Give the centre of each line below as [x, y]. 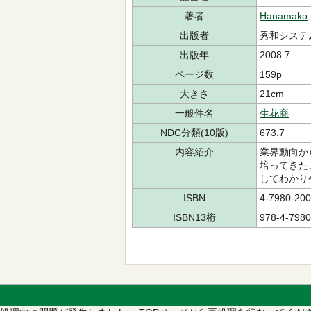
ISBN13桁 [194, 217]
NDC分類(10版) [194, 133]
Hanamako [284, 16]
